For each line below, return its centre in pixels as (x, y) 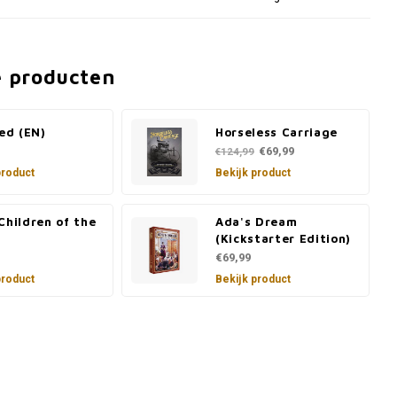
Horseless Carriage (276, 132)
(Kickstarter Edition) (283, 238)
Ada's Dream (257, 222)
